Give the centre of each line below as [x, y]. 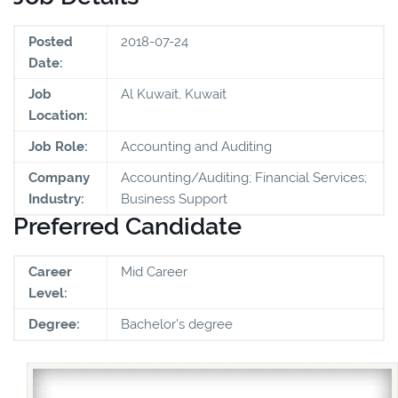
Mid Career [154, 271]
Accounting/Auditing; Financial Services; [244, 177]
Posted [51, 41]
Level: [48, 293]
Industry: [56, 199]
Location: [58, 115]
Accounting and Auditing [196, 146]
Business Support [174, 199]
